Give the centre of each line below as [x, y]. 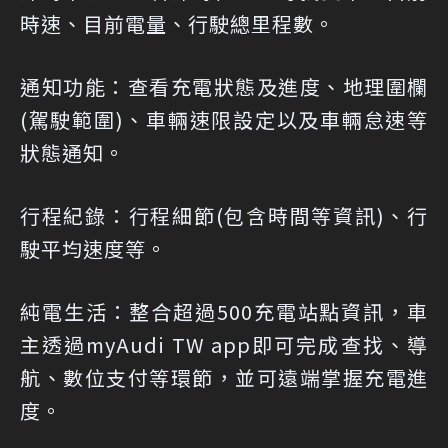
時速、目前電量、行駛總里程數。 [177, 23]
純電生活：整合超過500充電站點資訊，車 [224, 311]
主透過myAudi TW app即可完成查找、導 [224, 344]
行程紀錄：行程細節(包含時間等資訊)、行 [224, 215]
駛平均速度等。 [93, 248]
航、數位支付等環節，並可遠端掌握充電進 [224, 377]
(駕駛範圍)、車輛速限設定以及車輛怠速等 [224, 119]
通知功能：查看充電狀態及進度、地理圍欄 [224, 86]
